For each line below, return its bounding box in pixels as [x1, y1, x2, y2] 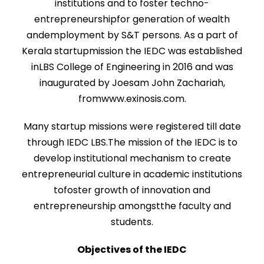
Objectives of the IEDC [77, 243, 187, 256]
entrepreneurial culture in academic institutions [22, 167, 242, 181]
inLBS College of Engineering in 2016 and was [31, 60, 233, 74]
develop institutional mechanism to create [33, 151, 231, 165]
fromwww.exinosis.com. [78, 92, 186, 105]
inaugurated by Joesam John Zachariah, [39, 76, 225, 90]
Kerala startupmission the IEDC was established [22, 44, 242, 58]
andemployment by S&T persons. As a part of [26, 28, 238, 42]
